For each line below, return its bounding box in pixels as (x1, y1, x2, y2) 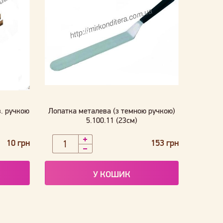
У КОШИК (93, 169, 130, 180)
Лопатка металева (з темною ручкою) (48, 106, 175, 115)
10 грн (6, 137, 30, 148)
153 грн (150, 137, 179, 148)
